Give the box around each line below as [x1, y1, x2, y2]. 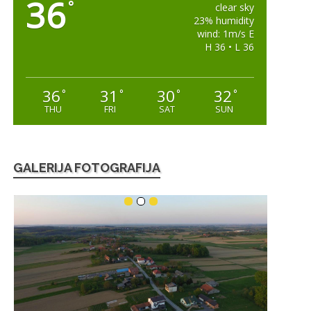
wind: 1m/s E [196, 27, 254, 41]
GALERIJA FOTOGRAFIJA [13, 160, 161, 176]
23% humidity [193, 14, 254, 28]
